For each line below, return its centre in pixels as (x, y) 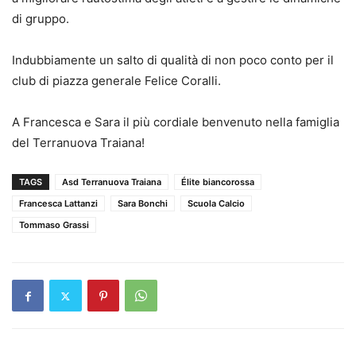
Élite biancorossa (218, 182)
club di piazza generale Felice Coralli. (118, 81)
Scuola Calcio (216, 203)
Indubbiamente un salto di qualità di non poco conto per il (173, 60)
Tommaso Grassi (54, 225)
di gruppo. (42, 19)
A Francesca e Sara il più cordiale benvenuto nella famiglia (176, 122)
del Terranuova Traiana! (80, 143)
